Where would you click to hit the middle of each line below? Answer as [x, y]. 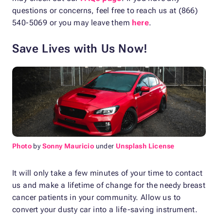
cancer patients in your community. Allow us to [97, 198]
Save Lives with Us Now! [80, 48]
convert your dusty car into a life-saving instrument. [105, 210]
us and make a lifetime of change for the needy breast [109, 185]
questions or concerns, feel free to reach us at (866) [105, 10]
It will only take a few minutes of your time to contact [107, 173]
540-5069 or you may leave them [72, 22]
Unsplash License [145, 146]
